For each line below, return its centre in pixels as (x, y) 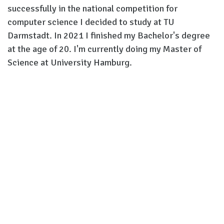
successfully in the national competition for (92, 9)
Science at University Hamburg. (70, 63)
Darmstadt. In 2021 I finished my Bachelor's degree (109, 36)
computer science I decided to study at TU (91, 22)
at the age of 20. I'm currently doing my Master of (104, 49)
